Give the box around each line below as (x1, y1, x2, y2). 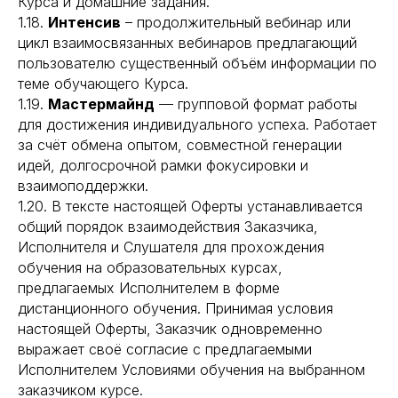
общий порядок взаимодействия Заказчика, (18, 218, 318, 235)
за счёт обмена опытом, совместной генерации (18, 136, 342, 154)
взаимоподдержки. (18, 177, 148, 195)
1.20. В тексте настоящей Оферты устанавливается (18, 197, 362, 215)
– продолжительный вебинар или (121, 13, 351, 31)
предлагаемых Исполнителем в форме (18, 279, 280, 297)
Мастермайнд (48, 95, 155, 113)
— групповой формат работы (155, 95, 357, 113)
